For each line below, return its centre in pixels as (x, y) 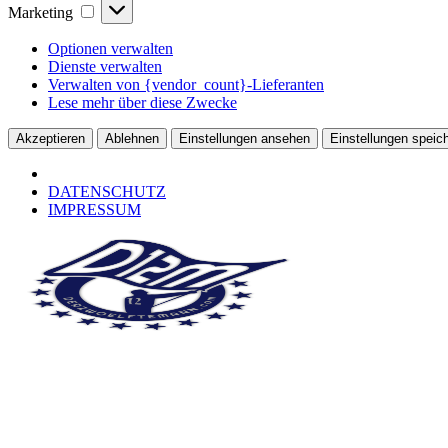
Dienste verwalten (105, 66)
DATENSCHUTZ (107, 191)
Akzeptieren (50, 138)
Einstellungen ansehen (244, 138)
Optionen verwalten (110, 48)
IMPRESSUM (94, 209)
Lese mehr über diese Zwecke (142, 102)
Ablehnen (132, 138)
